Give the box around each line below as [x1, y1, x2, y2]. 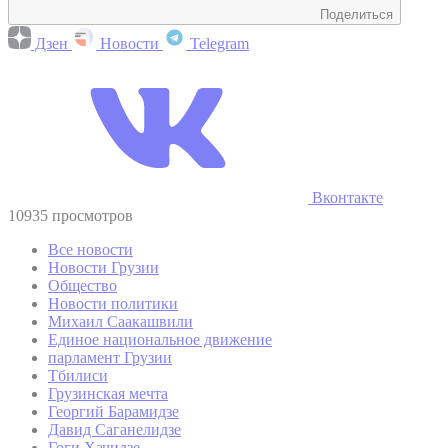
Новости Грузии [48, 258, 159, 276]
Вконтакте [308, 188, 383, 206]
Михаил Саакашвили [48, 312, 193, 330]
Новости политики [48, 294, 178, 312]
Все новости [48, 240, 133, 258]
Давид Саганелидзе [48, 420, 181, 438]
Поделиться [320, 6, 393, 22]
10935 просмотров [8, 206, 133, 224]
